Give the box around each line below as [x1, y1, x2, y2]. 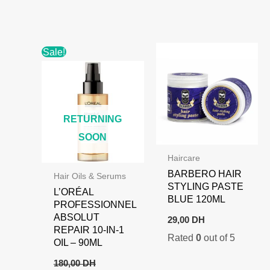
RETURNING [63, 113, 122, 125]
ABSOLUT [53, 212, 99, 223]
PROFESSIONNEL [53, 199, 136, 210]
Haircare [168, 153, 201, 163]
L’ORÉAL [53, 186, 93, 198]
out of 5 [201, 232, 236, 243]
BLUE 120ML [168, 193, 226, 205]
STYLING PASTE [168, 181, 244, 192]
